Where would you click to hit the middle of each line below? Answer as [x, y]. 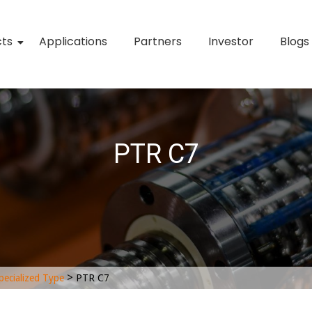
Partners [158, 41]
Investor [231, 41]
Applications [73, 41]
